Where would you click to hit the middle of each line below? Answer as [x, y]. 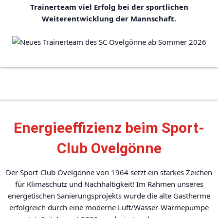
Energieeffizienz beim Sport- [109, 128]
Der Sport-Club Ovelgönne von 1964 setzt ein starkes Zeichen [109, 172]
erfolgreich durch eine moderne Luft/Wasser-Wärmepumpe [109, 207]
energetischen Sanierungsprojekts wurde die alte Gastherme [109, 196]
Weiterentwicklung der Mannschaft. [109, 18]
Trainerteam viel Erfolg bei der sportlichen [109, 7]
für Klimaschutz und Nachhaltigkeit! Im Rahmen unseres [109, 184]
